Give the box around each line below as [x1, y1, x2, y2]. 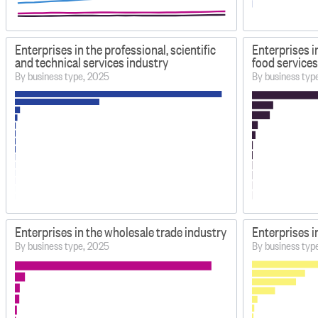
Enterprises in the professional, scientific [15, 40, 216, 59]
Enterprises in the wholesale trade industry [15, 223, 228, 241]
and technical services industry [15, 53, 170, 72]
